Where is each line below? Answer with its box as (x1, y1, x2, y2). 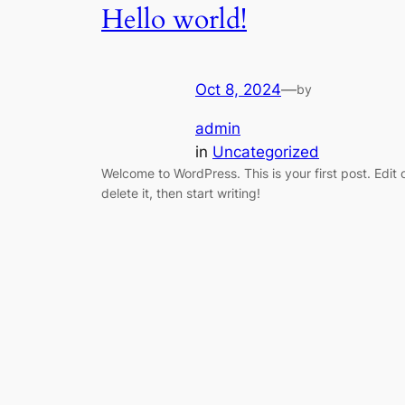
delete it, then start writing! (101, 184, 260, 201)
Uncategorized (212, 142, 319, 161)
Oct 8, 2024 (195, 80, 281, 99)
